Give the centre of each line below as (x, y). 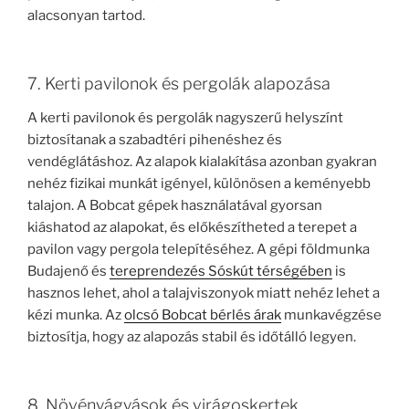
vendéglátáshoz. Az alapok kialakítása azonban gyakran (202, 162)
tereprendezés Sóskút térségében (221, 272)
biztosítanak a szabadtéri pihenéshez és (155, 140)
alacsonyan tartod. (86, 16)
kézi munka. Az (76, 315)
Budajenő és (68, 272)
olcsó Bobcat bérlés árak (203, 315)
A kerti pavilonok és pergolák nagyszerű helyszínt (185, 118)
